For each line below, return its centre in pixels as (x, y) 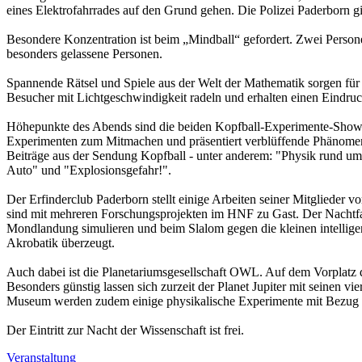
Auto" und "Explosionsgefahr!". (89, 170)
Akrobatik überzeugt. (61, 242)
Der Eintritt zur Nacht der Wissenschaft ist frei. (125, 330)
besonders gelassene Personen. (84, 53)
